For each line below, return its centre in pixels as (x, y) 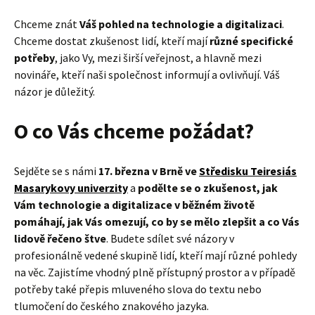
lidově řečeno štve (60, 239)
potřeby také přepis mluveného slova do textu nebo (138, 289)
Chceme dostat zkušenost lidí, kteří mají (112, 41)
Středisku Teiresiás (248, 171)
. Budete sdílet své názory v (170, 239)
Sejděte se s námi (56, 171)
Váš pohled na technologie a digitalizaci (181, 24)
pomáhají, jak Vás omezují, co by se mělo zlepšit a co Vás (157, 222)
